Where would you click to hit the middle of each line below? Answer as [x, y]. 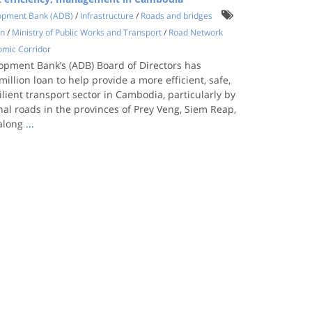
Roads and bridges [177, 16]
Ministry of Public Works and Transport [87, 32]
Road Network [196, 32]
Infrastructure [107, 16]
